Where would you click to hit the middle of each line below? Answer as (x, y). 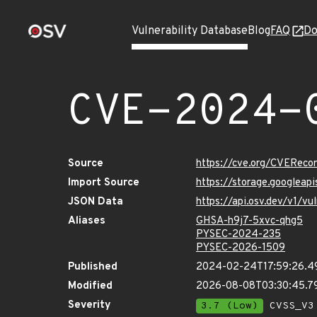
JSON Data (96, 202)
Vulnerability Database (190, 31)
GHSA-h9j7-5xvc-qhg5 (249, 221)
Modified (90, 286)
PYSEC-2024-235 (238, 235)
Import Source (104, 183)
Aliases (87, 221)
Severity (90, 305)
